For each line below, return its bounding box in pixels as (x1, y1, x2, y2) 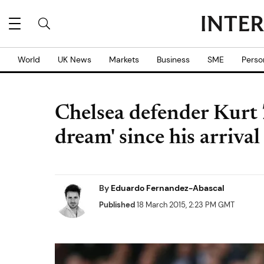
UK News (58, 54, 91, 65)
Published (99, 200, 135, 210)
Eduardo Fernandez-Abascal (111, 183, 225, 193)
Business (157, 54, 190, 65)
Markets (109, 54, 139, 65)
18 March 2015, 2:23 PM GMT (135, 200, 235, 210)
